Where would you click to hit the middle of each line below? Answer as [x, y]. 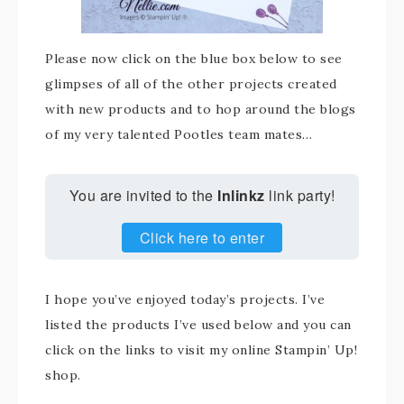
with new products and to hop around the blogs [201, 110]
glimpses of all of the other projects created [191, 84]
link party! [300, 196]
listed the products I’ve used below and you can [198, 325]
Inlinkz [241, 196]
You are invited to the [143, 196]
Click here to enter [202, 238]
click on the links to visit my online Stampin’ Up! [201, 350]
